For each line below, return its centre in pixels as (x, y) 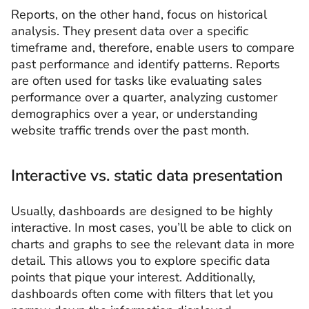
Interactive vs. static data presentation (147, 176)
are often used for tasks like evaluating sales (137, 81)
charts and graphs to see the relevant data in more (153, 244)
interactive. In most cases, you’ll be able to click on (151, 228)
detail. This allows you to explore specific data (141, 261)
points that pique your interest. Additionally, (133, 277)
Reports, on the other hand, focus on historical (139, 14)
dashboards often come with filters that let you (142, 294)
